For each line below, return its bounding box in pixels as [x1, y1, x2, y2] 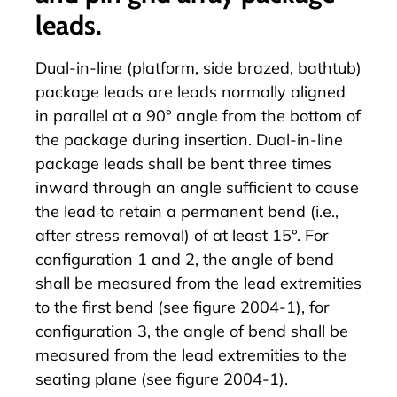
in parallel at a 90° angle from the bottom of [35, 105, 361, 126]
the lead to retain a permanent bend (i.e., [35, 200, 339, 222]
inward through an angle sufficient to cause [35, 176, 359, 198]
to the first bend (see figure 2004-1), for [35, 296, 330, 317]
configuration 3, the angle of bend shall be [35, 320, 348, 341]
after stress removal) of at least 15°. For [35, 224, 329, 245]
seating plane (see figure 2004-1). [35, 368, 288, 389]
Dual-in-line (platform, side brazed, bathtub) [35, 57, 362, 78]
